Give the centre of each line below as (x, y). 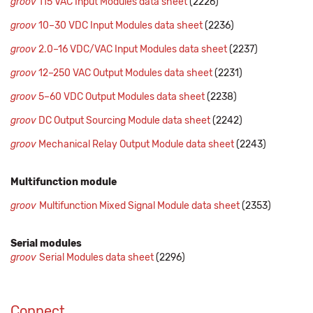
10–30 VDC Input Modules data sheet (119, 26)
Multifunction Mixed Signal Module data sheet (139, 206)
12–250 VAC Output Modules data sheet (124, 73)
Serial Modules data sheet (96, 258)
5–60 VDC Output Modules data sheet (121, 97)
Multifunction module (64, 182)
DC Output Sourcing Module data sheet (123, 121)
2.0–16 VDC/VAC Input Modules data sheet (132, 50)
